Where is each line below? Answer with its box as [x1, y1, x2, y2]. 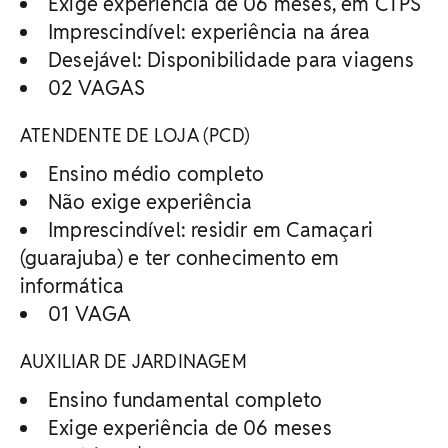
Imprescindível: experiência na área [48, 18, 370, 45]
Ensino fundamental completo [48, 386, 323, 413]
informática [20, 272, 125, 299]
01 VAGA [48, 300, 132, 327]
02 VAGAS [48, 74, 146, 101]
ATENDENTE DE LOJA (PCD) [20, 123, 251, 147]
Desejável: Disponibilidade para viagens [48, 46, 414, 73]
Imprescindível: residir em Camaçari [48, 216, 374, 243]
